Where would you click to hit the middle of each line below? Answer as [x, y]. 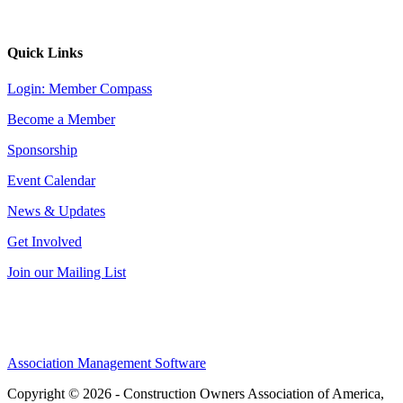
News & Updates [56, 210]
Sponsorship [42, 149]
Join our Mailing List [67, 272]
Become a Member [61, 119]
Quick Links [45, 53]
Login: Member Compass [80, 88]
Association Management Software [107, 363]
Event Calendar [51, 180]
